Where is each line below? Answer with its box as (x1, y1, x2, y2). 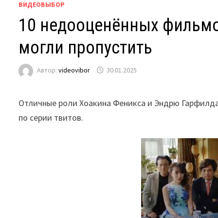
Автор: (37, 66, 59, 75)
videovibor (58, 66, 91, 75)
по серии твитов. (18, 112, 84, 123)
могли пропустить (18, 37, 153, 58)
